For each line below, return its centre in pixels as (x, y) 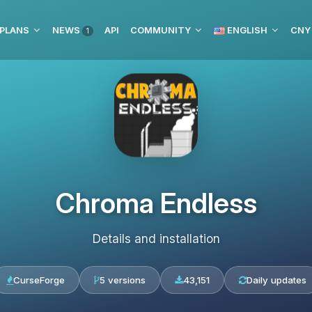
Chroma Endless (156, 203)
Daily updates (276, 280)
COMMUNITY (161, 30)
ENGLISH (246, 30)
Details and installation (156, 239)
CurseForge (39, 280)
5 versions (122, 280)
